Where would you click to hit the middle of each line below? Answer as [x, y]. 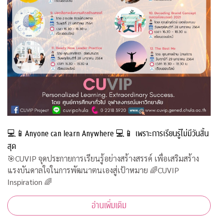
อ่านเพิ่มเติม [109, 206]
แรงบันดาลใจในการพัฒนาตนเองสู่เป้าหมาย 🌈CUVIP [93, 170]
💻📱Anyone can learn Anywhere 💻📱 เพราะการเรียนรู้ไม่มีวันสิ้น [108, 134]
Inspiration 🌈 [30, 182]
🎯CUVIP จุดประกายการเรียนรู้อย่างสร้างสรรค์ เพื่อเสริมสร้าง [103, 159]
